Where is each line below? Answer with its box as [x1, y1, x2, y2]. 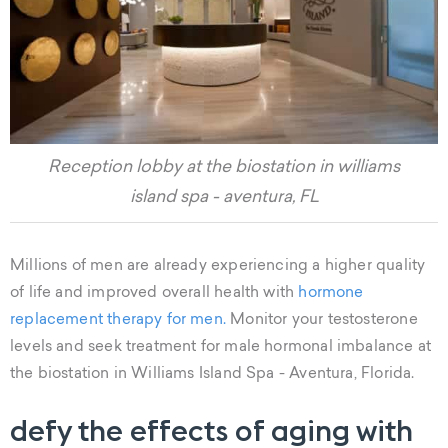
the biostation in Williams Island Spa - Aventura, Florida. [10, 367, 415, 382]
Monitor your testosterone [226, 313, 418, 328]
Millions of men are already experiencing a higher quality [10, 259, 426, 274]
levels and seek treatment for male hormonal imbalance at [10, 340, 432, 355]
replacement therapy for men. [10, 313, 227, 328]
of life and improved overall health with [10, 286, 299, 301]
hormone [298, 286, 364, 301]
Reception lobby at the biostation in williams [48, 159, 400, 176]
